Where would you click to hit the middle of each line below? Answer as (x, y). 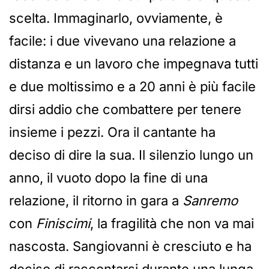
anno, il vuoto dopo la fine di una (108, 178)
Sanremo (210, 201)
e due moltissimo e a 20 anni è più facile (132, 87)
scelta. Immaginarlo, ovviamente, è (116, 18)
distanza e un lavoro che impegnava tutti (134, 64)
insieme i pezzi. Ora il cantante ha (112, 132)
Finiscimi (63, 224)
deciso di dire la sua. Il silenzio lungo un (131, 155)
